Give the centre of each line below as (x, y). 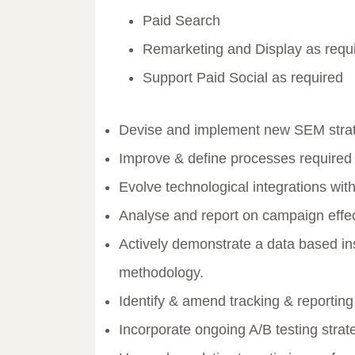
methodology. (161, 273)
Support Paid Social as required (243, 78)
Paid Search (181, 21)
